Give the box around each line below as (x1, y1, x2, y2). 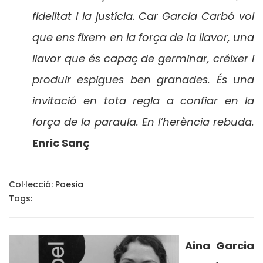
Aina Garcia (185, 238, 254, 253)
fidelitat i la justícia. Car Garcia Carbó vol (32, 8, 254, 23)
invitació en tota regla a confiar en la (32, 93, 254, 108)
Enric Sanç (32, 135, 90, 150)
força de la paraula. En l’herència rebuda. (32, 114, 254, 129)
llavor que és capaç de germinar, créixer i (32, 50, 254, 66)
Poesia (55, 178, 83, 190)
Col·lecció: (9, 178, 55, 190)
